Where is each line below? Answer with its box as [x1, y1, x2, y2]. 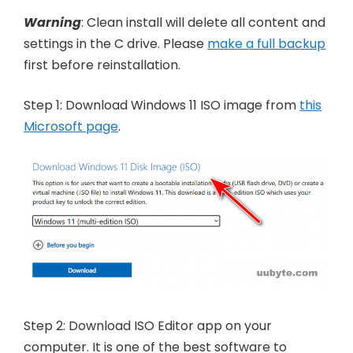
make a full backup [207, 34, 326, 53]
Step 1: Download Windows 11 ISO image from [24, 95, 300, 114]
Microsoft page [24, 117, 119, 136]
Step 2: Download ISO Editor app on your [24, 317, 273, 336]
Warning [24, 13, 82, 32]
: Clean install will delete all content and [81, 13, 326, 32]
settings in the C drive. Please [24, 34, 208, 53]
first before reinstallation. [24, 55, 181, 74]
